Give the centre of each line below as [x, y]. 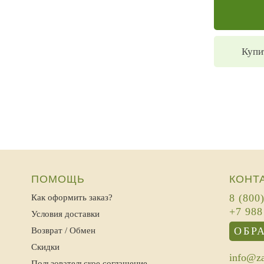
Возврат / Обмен [64, 230]
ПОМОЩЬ [58, 179]
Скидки [46, 247]
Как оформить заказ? [72, 197]
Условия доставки [66, 214]
